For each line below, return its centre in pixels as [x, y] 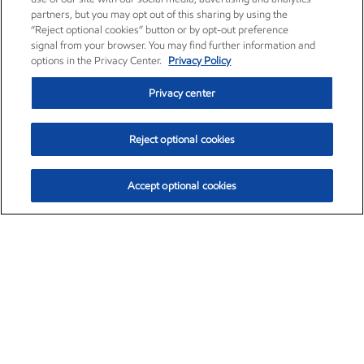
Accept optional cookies [182, 186]
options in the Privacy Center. [98, 61]
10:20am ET [237, 318]
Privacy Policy [200, 61]
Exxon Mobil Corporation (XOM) [150, 270]
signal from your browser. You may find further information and [173, 45]
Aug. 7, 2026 [308, 318]
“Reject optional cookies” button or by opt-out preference [160, 30]
